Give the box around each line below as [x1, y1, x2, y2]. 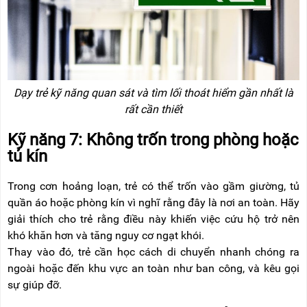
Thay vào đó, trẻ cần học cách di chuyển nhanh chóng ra [8, 245, 299, 259]
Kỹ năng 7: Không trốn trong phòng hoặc [8, 130, 299, 150]
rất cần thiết [125, 103, 182, 116]
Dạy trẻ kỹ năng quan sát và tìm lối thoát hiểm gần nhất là [14, 86, 293, 100]
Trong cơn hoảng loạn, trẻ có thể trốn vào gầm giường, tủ [8, 180, 299, 193]
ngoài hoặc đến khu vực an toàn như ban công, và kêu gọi [8, 262, 299, 275]
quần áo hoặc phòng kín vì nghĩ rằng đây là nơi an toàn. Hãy [8, 196, 299, 210]
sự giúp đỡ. [8, 278, 62, 292]
